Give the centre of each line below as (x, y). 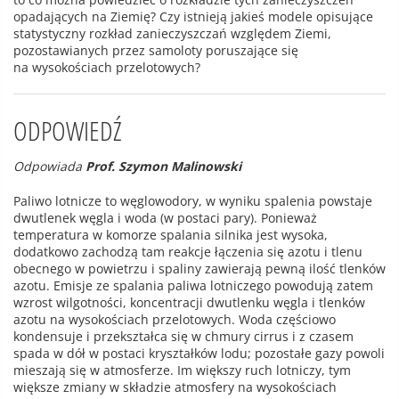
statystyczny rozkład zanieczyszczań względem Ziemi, (172, 34)
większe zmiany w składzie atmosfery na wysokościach (175, 387)
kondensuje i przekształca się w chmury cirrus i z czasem (183, 337)
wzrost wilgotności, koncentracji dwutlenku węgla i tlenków (189, 303)
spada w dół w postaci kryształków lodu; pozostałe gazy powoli (199, 354)
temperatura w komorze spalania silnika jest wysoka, (171, 235)
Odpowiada (49, 167)
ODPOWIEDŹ (67, 131)
